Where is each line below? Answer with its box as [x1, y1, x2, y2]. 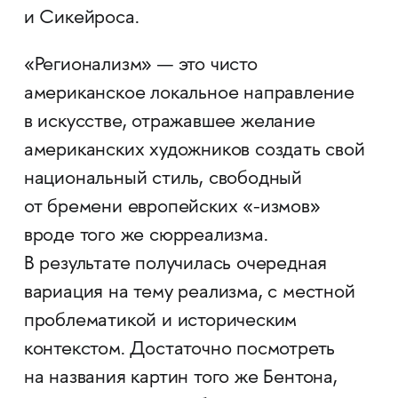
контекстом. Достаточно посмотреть [23, 339, 336, 362]
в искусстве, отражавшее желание [23, 112, 315, 134]
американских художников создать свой [23, 140, 365, 163]
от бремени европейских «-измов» [23, 197, 321, 219]
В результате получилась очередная [23, 254, 328, 276]
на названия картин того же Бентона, [23, 368, 338, 390]
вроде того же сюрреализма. [23, 226, 268, 248]
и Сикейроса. [23, 8, 139, 30]
